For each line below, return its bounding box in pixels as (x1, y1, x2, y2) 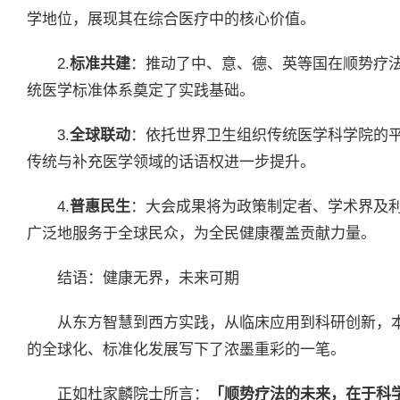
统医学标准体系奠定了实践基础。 (27, 81, 254, 99)
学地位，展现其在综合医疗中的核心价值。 (27, 10, 315, 28)
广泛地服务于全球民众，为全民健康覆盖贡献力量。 (27, 224, 376, 242)
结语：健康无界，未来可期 (57, 269, 239, 287)
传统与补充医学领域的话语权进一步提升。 (27, 153, 315, 171)
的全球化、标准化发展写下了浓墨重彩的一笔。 (27, 340, 346, 358)
